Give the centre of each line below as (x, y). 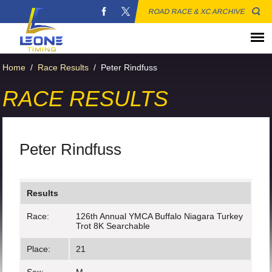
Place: (39, 249)
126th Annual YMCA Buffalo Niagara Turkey (160, 216)
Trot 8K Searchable (113, 226)
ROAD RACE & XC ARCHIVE (197, 12)
